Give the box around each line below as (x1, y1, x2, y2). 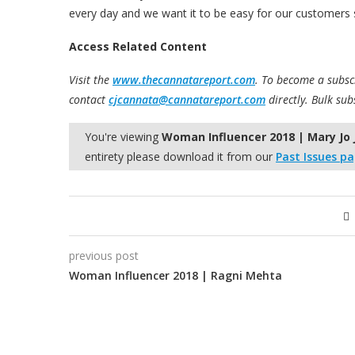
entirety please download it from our (85, 148, 276, 164)
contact (69, 91, 109, 107)
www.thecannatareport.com (113, 71, 255, 87)
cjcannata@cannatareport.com (109, 91, 265, 107)
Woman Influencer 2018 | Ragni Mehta (69, 267, 282, 283)
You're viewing (85, 128, 162, 144)
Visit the (69, 71, 113, 87)
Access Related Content (69, 38, 207, 54)
